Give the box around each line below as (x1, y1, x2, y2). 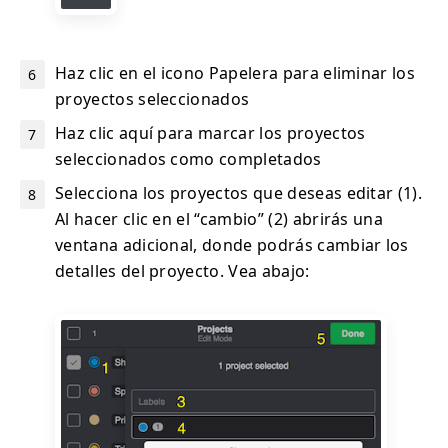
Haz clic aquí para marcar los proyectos (55, 122, 366, 145)
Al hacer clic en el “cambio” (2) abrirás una (55, 208, 384, 231)
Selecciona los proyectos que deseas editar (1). (55, 182, 423, 205)
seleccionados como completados (55, 148, 322, 171)
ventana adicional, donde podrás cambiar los (55, 234, 409, 257)
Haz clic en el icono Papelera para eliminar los (55, 62, 416, 85)
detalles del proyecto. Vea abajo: (55, 260, 310, 283)
